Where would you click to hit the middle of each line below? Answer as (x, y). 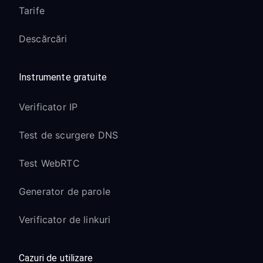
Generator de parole (65, 191)
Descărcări (43, 39)
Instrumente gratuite (63, 77)
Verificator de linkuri (65, 220)
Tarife (32, 11)
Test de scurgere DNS (68, 135)
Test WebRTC (49, 163)
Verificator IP (48, 107)
